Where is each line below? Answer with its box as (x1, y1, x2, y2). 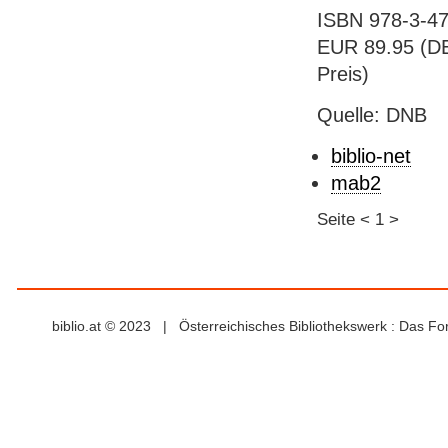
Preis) (316, 62, 369, 85)
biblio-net (330, 144, 411, 167)
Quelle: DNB (316, 103, 427, 126)
